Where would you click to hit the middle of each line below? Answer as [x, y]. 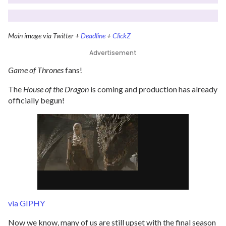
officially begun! [36, 100]
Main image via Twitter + [44, 36]
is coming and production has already [153, 89]
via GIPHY [26, 203]
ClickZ [122, 36]
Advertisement [113, 53]
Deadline [93, 36]
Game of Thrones [37, 70]
